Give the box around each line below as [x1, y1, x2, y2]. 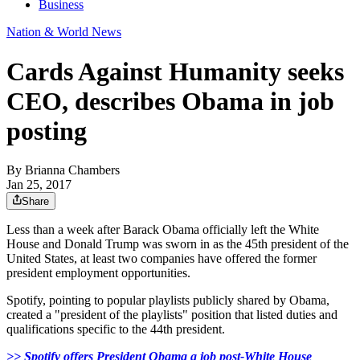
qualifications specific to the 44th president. [6, 322, 225, 337]
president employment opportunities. [6, 266, 190, 280]
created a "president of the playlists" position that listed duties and [6, 308, 337, 322]
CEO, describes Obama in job [6, 86, 334, 116]
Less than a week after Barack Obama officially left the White [6, 223, 319, 237]
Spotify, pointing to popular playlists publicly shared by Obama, [6, 293, 329, 308]
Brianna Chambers [25, 163, 120, 178]
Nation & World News [6, 25, 121, 39]
